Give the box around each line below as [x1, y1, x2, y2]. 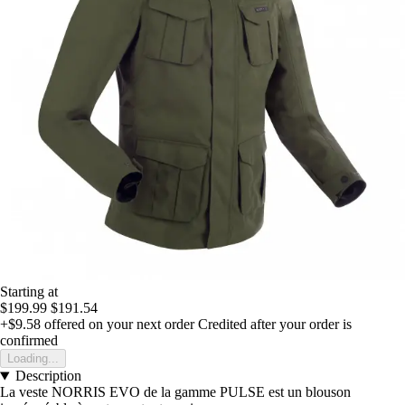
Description [14, 368, 81, 384]
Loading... [7, 352, 59, 366]
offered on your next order [41, 316, 194, 333]
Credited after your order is [198, 316, 352, 333]
